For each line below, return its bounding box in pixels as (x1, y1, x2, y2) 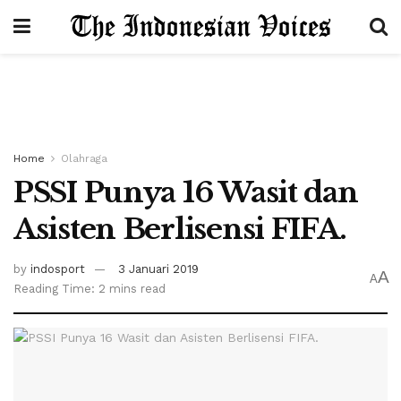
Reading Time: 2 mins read (13, 281, 166, 295)
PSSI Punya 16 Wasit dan (13, 175, 358, 210)
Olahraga (61, 152, 107, 165)
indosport (30, 261, 85, 276)
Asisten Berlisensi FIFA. (13, 211, 346, 247)
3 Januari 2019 (118, 261, 199, 276)
